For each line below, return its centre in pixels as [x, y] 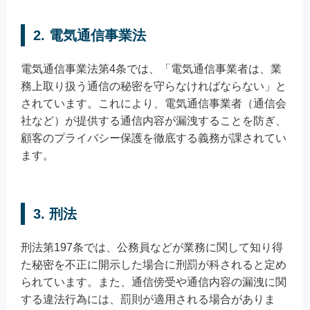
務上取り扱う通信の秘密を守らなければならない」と [154, 86]
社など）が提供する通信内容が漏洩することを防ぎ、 [154, 120]
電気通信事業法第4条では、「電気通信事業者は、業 [151, 69]
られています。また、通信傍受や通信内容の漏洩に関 [154, 282]
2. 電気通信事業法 [90, 35]
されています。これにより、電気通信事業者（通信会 [154, 103]
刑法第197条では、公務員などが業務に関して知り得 [152, 247]
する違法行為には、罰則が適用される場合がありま [148, 299]
